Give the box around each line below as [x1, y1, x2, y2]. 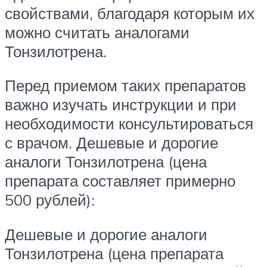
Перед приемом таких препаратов [5, 76, 246, 95]
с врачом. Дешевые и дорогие [5, 133, 218, 153]
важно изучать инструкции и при [5, 95, 237, 114]
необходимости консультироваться [5, 114, 253, 133]
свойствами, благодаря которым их [5, 3, 254, 23]
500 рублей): [5, 190, 95, 210]
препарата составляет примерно [5, 171, 235, 191]
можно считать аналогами [5, 22, 190, 42]
